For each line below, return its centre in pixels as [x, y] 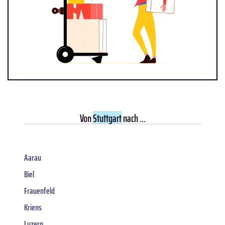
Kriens [33, 208]
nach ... [133, 119]
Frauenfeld [39, 191]
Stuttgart [107, 119]
